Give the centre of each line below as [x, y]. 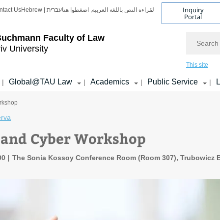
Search [198, 36]
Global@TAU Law [41, 82]
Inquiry [193, 10]
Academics [110, 82]
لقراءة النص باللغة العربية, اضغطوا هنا [108, 10]
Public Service [173, 82]
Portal [193, 16]
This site [197, 65]
